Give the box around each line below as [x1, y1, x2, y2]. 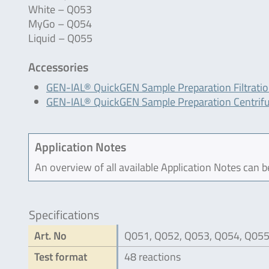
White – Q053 [28, 1, 92, 17]
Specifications [29, 205, 99, 224]
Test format [34, 249, 87, 265]
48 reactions [124, 249, 181, 265]
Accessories [28, 58, 88, 76]
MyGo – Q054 [28, 16, 92, 32]
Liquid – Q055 [28, 30, 92, 46]
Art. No [34, 228, 67, 244]
